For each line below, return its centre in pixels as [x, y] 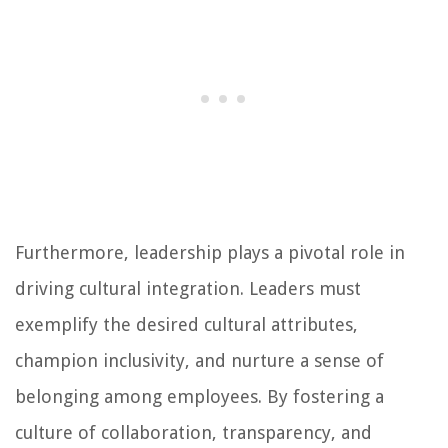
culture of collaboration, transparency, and [193, 433]
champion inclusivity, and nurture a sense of [199, 361]
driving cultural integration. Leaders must [188, 289]
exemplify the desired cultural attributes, [186, 325]
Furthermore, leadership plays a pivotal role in [210, 253]
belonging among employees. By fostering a [199, 397]
